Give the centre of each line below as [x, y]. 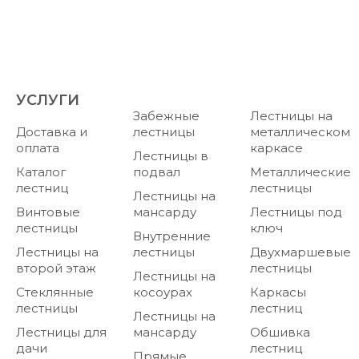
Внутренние [172, 236]
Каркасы [278, 292]
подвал [157, 172]
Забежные [166, 116]
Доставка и [52, 132]
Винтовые [48, 212]
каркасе [276, 148]
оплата [38, 148]
